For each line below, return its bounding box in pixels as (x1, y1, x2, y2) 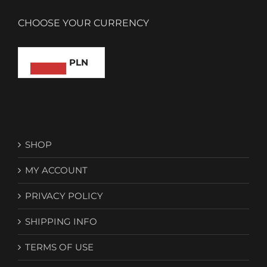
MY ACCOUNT (25, 164, 88, 176)
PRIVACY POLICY (25, 190, 103, 201)
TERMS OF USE (25, 241, 94, 253)
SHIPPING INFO (25, 215, 97, 227)
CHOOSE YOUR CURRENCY (18, 17, 149, 29)
